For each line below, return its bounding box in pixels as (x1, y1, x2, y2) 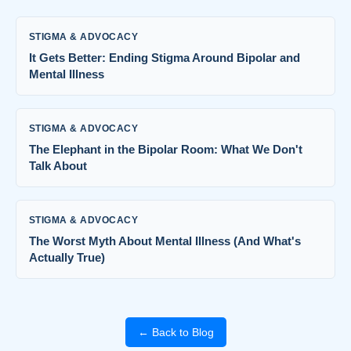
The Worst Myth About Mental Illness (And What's (29, 234, 301, 248)
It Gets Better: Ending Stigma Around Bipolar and (29, 51, 300, 64)
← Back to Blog (137, 326, 214, 338)
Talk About (29, 159, 87, 172)
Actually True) (29, 251, 105, 264)
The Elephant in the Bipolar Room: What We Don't (29, 143, 302, 156)
